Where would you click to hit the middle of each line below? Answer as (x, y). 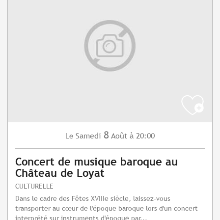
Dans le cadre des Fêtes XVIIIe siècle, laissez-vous (93, 198)
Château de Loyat (60, 173)
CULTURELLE (34, 186)
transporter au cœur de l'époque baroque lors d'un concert (107, 208)
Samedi (88, 136)
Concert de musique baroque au (96, 162)
